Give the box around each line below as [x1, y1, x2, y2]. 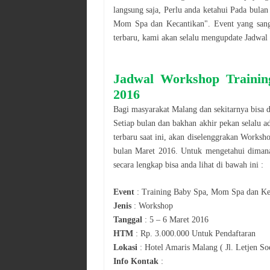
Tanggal [113, 215, 142, 224]
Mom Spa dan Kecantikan [113, 19, 204, 28]
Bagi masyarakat [113, 104, 172, 114]
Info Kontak [113, 256, 159, 266]
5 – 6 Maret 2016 [149, 215, 209, 224]
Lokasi [113, 242, 140, 252]
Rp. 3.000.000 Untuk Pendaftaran [140, 228, 256, 238]
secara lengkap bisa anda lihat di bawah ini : [113, 160, 263, 169]
